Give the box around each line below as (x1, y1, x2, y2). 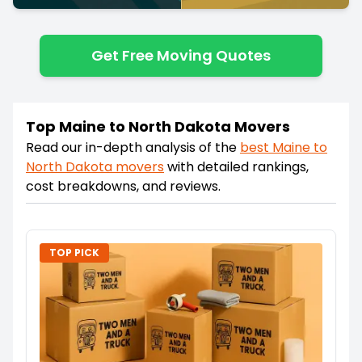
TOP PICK (49, 245, 99, 259)
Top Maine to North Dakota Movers (26, 116, 290, 137)
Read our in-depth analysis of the (26, 137, 237, 157)
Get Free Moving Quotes (91, 44, 271, 65)
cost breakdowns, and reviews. (26, 176, 221, 196)
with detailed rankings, (167, 157, 309, 176)
